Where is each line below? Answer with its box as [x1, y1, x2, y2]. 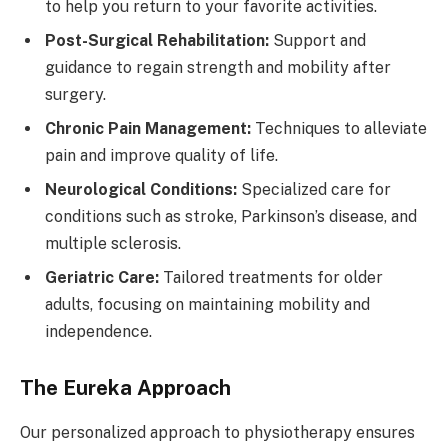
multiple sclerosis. [45, 233, 181, 253]
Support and [269, 30, 366, 50]
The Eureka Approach [20, 376, 231, 401]
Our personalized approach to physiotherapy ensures [20, 422, 415, 442]
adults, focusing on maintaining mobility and [45, 294, 370, 314]
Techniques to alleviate [251, 118, 427, 138]
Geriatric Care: [45, 267, 159, 287]
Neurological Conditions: [45, 179, 237, 199]
